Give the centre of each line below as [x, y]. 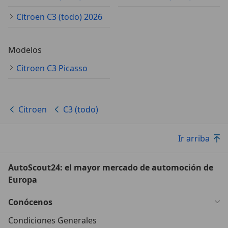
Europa [23, 180]
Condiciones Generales [52, 221]
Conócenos [30, 202]
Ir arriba [194, 139]
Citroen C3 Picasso [52, 68]
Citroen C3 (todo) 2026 [59, 17]
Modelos [25, 50]
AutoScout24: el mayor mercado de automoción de [111, 168]
